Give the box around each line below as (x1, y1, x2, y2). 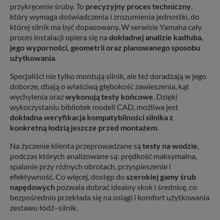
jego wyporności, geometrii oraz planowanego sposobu (10, 43, 200, 53)
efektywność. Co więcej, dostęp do (10, 172, 126, 182)
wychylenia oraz (10, 92, 65, 102)
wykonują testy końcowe (65, 92, 153, 102)
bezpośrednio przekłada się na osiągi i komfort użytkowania (10, 192, 210, 202)
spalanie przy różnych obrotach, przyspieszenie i (10, 162, 171, 171)
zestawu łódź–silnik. (10, 203, 78, 213)
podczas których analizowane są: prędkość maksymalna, (10, 151, 197, 161)
